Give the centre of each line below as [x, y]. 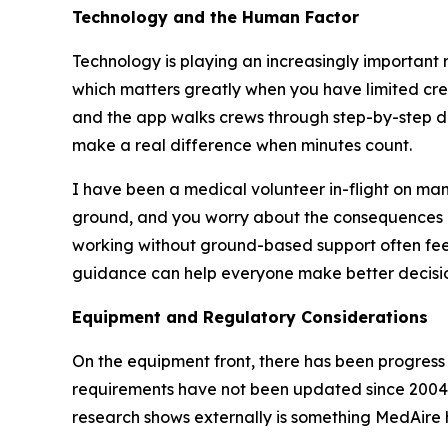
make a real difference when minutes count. [242, 145]
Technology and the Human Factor [215, 17]
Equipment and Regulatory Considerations [250, 317]
